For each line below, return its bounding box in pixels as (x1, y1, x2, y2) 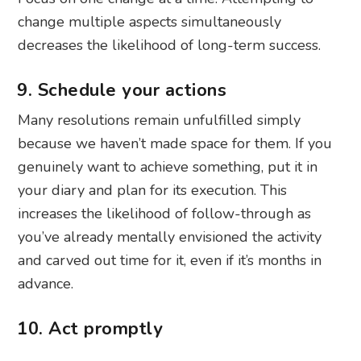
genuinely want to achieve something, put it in (18, 157, 318, 177)
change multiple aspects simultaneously (18, 12, 282, 32)
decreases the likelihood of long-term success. (18, 35, 322, 56)
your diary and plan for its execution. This (18, 180, 288, 201)
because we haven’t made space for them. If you (18, 134, 333, 154)
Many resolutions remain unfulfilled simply (18, 110, 301, 131)
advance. (18, 274, 74, 294)
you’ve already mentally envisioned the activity (18, 227, 322, 247)
